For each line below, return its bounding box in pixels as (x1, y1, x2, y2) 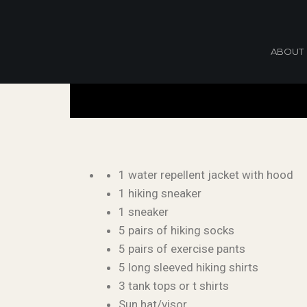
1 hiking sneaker (119, 186, 201, 200)
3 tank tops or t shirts (119, 279, 229, 293)
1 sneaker (119, 205, 169, 219)
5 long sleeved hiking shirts (119, 260, 258, 274)
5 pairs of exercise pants (119, 242, 245, 256)
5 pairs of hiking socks (119, 223, 234, 237)
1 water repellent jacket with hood (119, 168, 293, 182)
